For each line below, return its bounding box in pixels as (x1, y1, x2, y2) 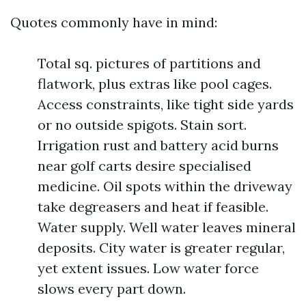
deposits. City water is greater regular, (38, 239, 285, 256)
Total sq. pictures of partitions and (38, 55, 261, 72)
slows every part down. (38, 280, 186, 297)
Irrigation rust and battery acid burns (38, 137, 279, 154)
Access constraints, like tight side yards (38, 96, 294, 113)
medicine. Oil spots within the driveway (38, 178, 292, 195)
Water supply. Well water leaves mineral (38, 219, 296, 236)
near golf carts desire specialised (38, 157, 251, 174)
